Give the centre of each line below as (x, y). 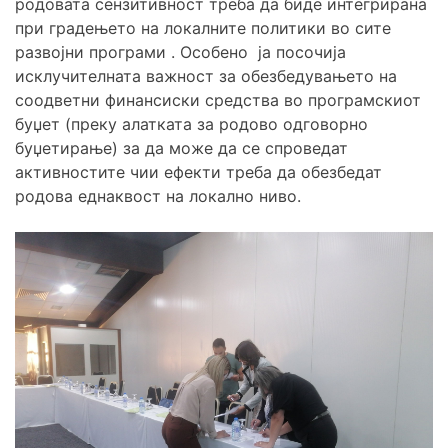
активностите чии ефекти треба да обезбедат (198, 171)
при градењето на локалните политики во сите (203, 27)
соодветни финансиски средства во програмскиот (218, 99)
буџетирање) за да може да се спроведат (181, 147)
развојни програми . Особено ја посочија (180, 51)
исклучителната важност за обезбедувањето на (206, 75)
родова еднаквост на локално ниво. (158, 195)
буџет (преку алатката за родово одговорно (191, 123)
